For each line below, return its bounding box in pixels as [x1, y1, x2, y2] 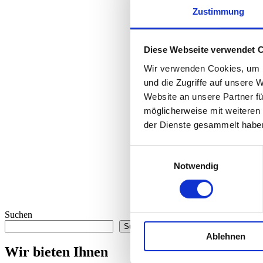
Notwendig [173, 160, 219, 171]
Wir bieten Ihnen [5, 244, 108, 259]
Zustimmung [192, 6, 245, 16]
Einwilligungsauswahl [130, 147, 212, 157]
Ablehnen [206, 231, 245, 241]
